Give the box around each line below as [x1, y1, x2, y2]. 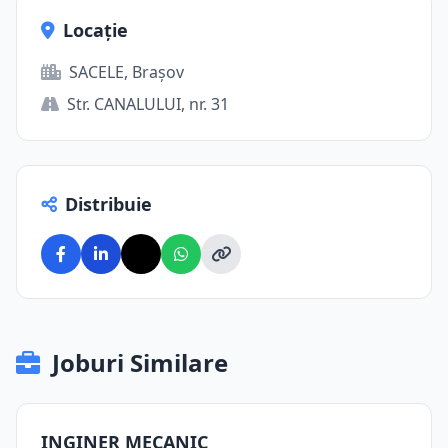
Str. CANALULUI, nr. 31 [67, 93, 229, 115]
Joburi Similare [52, 346, 228, 379]
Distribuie [65, 192, 152, 216]
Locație [63, 18, 128, 42]
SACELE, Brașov [69, 61, 184, 83]
